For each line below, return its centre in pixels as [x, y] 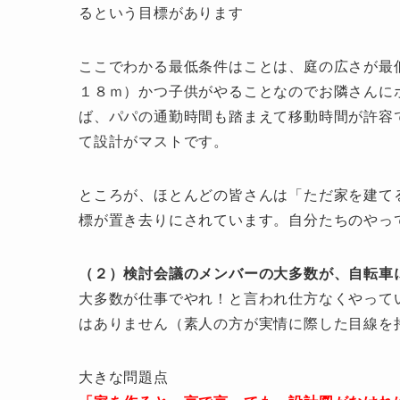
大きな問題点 [124, 377]
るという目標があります [161, 13]
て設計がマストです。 [154, 142]
